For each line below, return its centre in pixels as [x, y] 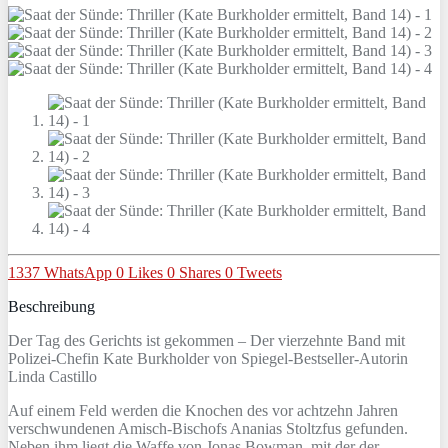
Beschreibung [51, 306]
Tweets [259, 272]
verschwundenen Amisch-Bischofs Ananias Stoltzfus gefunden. [208, 428]
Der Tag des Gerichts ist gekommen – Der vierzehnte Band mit [206, 340]
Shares [200, 272]
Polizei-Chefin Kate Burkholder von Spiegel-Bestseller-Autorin [208, 358]
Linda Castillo [52, 376]
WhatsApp [78, 272]
